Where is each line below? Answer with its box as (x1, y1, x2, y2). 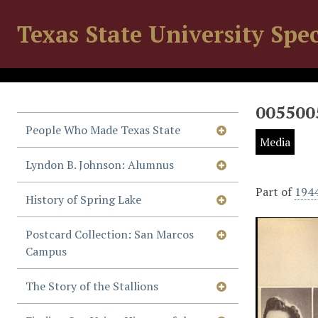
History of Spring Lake (26, 192, 141, 207)
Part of (256, 184, 295, 199)
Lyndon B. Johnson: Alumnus (26, 157, 174, 172)
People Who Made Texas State (26, 122, 180, 138)
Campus (26, 243, 67, 259)
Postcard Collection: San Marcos (26, 226, 194, 242)
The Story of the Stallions (26, 278, 158, 294)
